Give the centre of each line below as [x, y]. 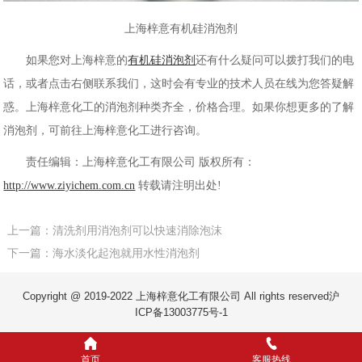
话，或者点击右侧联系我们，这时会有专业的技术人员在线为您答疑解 [179, 83]
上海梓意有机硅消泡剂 [181, 28]
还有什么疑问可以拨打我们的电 [275, 60]
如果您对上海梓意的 [66, 60]
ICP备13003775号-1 [181, 313]
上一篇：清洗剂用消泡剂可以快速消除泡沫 [115, 231]
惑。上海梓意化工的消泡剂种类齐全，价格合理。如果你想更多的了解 [179, 107]
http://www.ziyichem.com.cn [69, 185]
